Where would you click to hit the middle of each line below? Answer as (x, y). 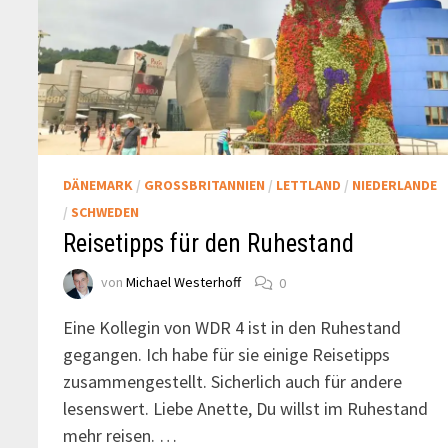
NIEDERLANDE (395, 185)
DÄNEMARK (98, 185)
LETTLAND (309, 185)
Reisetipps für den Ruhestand (209, 244)
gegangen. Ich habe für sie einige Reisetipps (227, 355)
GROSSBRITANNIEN (200, 185)
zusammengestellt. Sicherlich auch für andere (233, 382)
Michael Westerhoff (184, 282)
